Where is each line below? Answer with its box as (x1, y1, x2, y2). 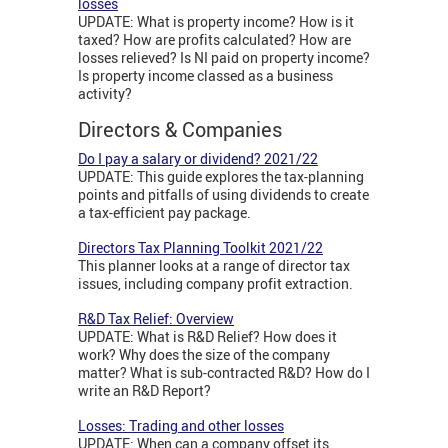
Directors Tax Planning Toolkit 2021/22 (78, 238, 323, 258)
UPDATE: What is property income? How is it (78, 12, 354, 32)
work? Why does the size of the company (78, 345, 330, 365)
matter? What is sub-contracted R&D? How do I (78, 363, 370, 383)
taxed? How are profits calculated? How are (78, 30, 351, 50)
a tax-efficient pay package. (78, 203, 254, 223)
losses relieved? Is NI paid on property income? (78, 48, 370, 68)
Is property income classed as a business (78, 66, 333, 86)
